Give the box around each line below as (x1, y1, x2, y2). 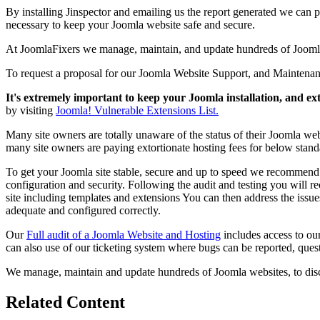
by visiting (6, 104, 56, 116)
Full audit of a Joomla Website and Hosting (26, 228, 221, 241)
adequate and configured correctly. (6, 204, 161, 216)
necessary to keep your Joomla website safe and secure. (6, 18, 255, 31)
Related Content (6, 292, 125, 311)
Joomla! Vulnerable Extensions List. (56, 104, 219, 116)
